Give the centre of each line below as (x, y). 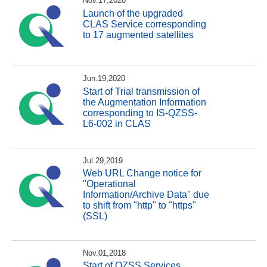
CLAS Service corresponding (145, 24)
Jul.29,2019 (103, 160)
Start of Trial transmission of (142, 91)
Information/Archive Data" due (146, 195)
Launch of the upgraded (133, 13)
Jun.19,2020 (104, 79)
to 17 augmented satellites (139, 35)
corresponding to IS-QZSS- (140, 113)
